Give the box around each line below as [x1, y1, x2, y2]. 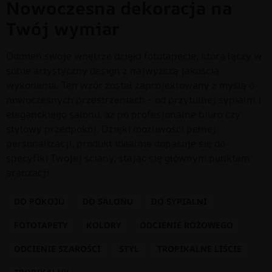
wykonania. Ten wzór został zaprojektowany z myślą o [6, 78, 254, 92]
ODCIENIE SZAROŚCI [14, 243, 101, 255]
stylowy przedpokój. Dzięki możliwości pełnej [6, 122, 216, 136]
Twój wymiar [6, 16, 119, 41]
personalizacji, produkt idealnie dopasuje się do [6, 137, 225, 151]
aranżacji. [6, 166, 52, 180]
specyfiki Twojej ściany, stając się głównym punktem [6, 151, 250, 165]
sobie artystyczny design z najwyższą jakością [6, 64, 219, 78]
